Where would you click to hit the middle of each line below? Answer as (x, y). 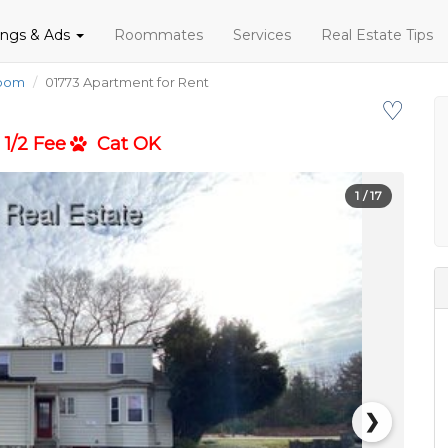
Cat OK (124, 144)
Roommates (158, 35)
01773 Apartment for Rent (127, 82)
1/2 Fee (35, 144)
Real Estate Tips (377, 35)
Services (262, 35)
